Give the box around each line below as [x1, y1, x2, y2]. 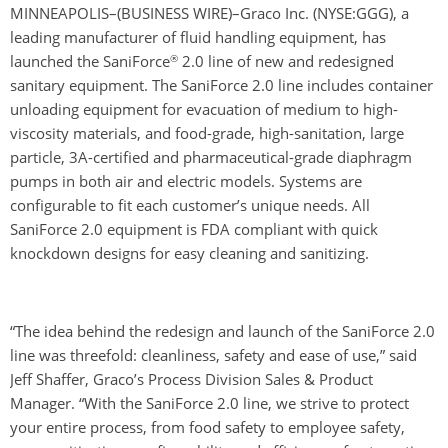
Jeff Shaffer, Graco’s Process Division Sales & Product [10, 369, 373, 389]
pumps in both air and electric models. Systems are [10, 171, 362, 191]
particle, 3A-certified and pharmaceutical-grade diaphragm [10, 147, 412, 167]
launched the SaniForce [10, 51, 170, 71]
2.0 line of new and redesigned [178, 51, 394, 71]
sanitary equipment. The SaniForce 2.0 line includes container [10, 75, 433, 95]
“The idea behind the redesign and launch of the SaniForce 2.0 [10, 321, 435, 341]
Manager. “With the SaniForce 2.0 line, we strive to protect [10, 393, 409, 413]
